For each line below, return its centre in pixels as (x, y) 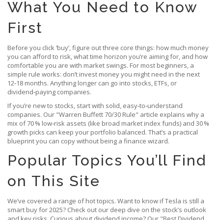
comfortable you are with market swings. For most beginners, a (101, 65)
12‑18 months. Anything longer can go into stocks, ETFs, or (92, 83)
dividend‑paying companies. (49, 92)
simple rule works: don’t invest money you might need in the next (104, 74)
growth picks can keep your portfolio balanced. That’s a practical (103, 132)
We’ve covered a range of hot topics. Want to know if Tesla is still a (106, 201)
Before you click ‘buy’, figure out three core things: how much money (108, 48)
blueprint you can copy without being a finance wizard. (88, 141)
